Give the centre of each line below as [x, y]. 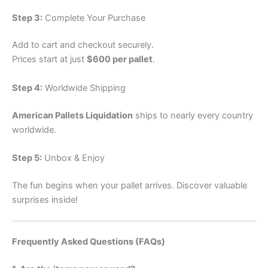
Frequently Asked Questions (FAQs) [89, 242]
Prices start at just [49, 60]
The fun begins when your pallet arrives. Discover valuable [130, 185]
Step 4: [27, 88]
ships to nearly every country [193, 115]
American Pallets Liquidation [72, 115]
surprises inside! [45, 200]
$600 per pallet [120, 60]
